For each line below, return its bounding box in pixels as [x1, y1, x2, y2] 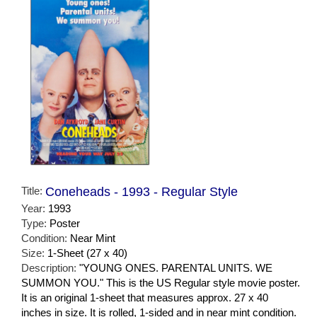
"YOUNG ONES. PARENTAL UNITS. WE [79, 262, 272, 275]
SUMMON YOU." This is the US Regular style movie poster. [21, 277, 300, 289]
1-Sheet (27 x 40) [47, 247, 127, 260]
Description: [21, 262, 79, 275]
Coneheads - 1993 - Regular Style [45, 185, 238, 200]
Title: [21, 185, 45, 197]
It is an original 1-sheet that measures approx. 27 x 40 [21, 292, 268, 304]
